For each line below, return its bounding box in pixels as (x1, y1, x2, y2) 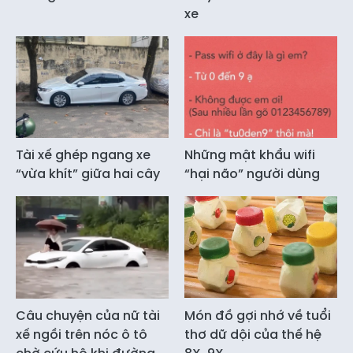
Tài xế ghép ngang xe (16, 146, 150, 165)
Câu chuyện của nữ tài (16, 306, 160, 325)
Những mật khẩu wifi (184, 146, 315, 165)
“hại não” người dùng (184, 165, 320, 184)
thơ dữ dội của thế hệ (184, 325, 321, 344)
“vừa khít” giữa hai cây (16, 165, 160, 184)
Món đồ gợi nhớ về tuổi (184, 306, 331, 325)
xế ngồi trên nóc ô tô (16, 325, 147, 344)
